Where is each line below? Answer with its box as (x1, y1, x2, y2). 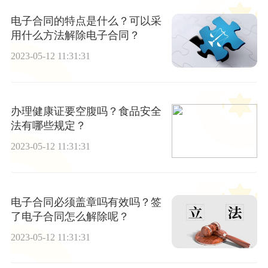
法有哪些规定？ (10, 120, 86, 132)
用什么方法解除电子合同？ (10, 29, 140, 42)
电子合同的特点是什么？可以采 (10, 15, 162, 28)
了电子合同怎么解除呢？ (10, 210, 129, 223)
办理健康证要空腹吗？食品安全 (10, 105, 162, 118)
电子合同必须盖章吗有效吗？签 (10, 196, 162, 208)
